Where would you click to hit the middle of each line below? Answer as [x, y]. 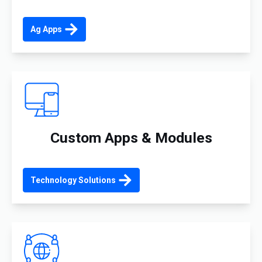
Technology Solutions [73, 180]
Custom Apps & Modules [131, 137]
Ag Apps [46, 29]
